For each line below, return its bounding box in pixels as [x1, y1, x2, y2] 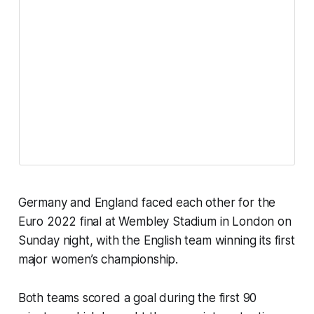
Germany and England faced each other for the [18, 196, 276, 210]
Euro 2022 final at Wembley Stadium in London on [18, 214, 292, 229]
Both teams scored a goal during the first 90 [18, 291, 257, 306]
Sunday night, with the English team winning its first [18, 233, 295, 248]
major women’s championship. [18, 252, 179, 267]
